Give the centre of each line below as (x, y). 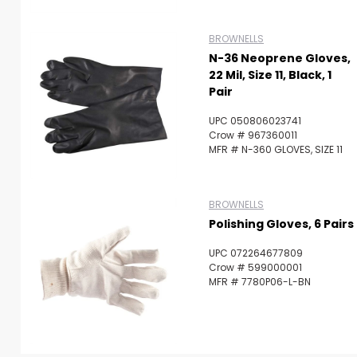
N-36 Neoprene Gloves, (280, 58)
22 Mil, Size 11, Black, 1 (270, 75)
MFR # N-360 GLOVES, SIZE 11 (276, 149)
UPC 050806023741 (255, 121)
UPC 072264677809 (256, 253)
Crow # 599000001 (255, 267)
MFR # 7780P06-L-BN (260, 282)
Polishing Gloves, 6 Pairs (281, 224)
